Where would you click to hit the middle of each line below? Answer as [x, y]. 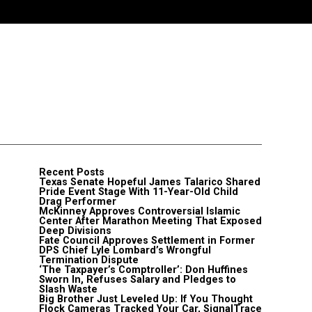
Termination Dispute [89, 260]
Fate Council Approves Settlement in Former [147, 241]
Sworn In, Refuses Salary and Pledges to [138, 280]
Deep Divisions [75, 231]
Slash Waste [68, 289]
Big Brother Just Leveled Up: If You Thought [146, 299]
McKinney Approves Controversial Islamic [140, 211]
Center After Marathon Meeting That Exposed [150, 221]
